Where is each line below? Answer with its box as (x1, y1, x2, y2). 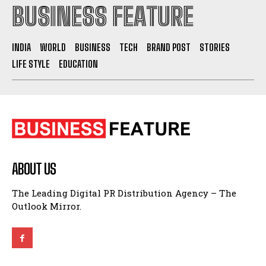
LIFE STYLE (12, 58, 50, 69)
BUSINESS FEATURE (12, 1, 194, 31)
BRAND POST (147, 41, 191, 53)
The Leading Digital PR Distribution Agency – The (12, 186, 236, 199)
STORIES (199, 41, 230, 53)
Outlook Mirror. (12, 199, 81, 212)
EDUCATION (59, 58, 98, 69)
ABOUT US (12, 160, 56, 178)
